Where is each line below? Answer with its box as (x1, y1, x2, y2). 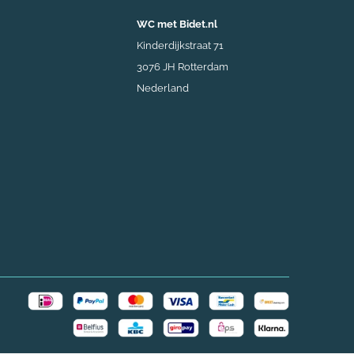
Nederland (137, 81, 189, 94)
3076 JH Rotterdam (137, 60, 228, 73)
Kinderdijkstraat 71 (137, 39, 224, 51)
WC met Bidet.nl (137, 17, 217, 30)
